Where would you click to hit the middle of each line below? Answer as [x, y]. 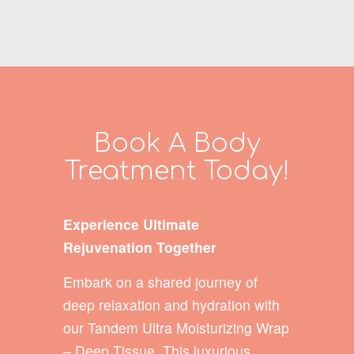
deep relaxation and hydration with [171, 304]
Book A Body [177, 143]
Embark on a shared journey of [160, 281]
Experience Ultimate [131, 224]
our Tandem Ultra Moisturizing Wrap [176, 327]
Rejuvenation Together [140, 247]
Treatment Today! [177, 171]
